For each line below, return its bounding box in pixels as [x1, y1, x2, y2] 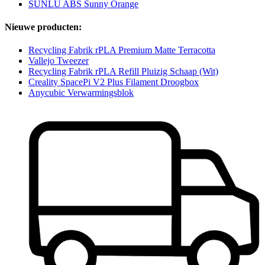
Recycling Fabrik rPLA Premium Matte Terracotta [28, 45, 215, 56]
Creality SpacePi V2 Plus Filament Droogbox [28, 77, 199, 88]
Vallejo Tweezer [28, 56, 89, 66]
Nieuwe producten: [5, 21, 82, 32]
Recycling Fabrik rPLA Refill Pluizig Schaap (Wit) [28, 66, 218, 77]
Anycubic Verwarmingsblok [28, 88, 134, 98]
